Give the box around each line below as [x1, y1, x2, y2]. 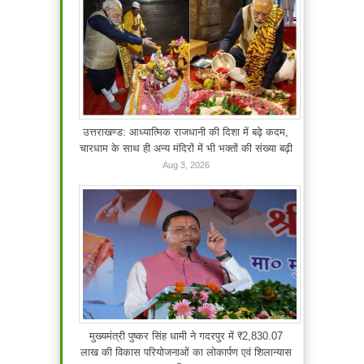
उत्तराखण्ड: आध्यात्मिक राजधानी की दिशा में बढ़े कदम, [83, 126, 288, 139]
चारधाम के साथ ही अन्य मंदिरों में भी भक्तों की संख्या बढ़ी [79, 142, 292, 155]
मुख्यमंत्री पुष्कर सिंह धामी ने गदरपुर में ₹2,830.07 [89, 330, 283, 343]
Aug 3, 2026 [162, 160, 210, 171]
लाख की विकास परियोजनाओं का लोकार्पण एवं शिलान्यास [80, 346, 292, 359]
